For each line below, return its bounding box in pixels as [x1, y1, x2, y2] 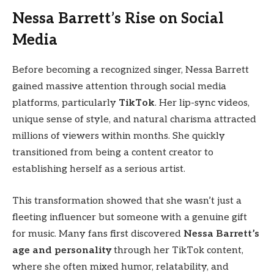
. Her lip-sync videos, [155, 97, 250, 109]
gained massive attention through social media [12, 81, 226, 93]
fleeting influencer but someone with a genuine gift [12, 211, 247, 223]
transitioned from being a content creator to [12, 147, 213, 159]
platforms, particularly [12, 97, 119, 109]
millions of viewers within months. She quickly [12, 130, 225, 143]
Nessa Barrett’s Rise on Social [12, 10, 224, 28]
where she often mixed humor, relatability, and [12, 261, 229, 273]
